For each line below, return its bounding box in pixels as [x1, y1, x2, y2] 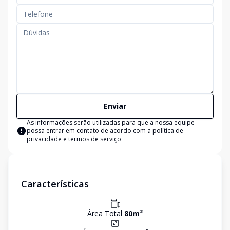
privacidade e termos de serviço [27, 135, 121, 143]
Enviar [104, 101, 126, 111]
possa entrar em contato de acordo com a [27, 126, 152, 135]
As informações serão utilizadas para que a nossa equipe [27, 118, 195, 127]
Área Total [87, 208, 124, 218]
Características [21, 178, 89, 190]
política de [152, 126, 183, 135]
